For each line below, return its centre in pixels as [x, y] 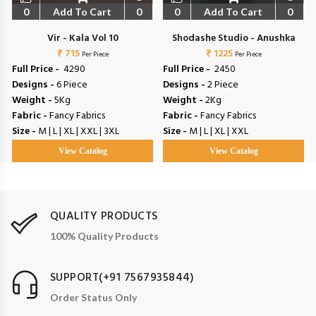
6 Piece [72, 85]
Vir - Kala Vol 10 [83, 39]
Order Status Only [93, 297]
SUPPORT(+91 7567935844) [122, 278]
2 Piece [223, 85]
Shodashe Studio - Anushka [233, 39]
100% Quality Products [104, 236]
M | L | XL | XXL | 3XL [79, 132]
